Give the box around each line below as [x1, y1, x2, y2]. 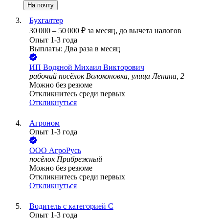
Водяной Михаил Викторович [43, 63, 144, 72]
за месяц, [88, 26, 119, 35]
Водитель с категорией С [29, 202, 113, 211]
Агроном [29, 119, 60, 128]
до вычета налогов [119, 26, 181, 35]
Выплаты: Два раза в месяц [29, 44, 120, 53]
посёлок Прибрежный [29, 155, 102, 164]
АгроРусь [49, 146, 81, 155]
